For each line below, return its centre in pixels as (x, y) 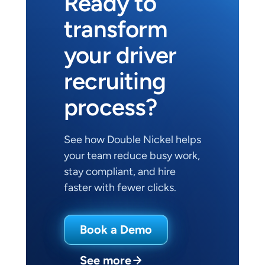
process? (111, 107)
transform (116, 29)
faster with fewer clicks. (120, 188)
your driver (120, 55)
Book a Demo (116, 230)
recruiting (115, 81)
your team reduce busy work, (132, 156)
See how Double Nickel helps (132, 140)
